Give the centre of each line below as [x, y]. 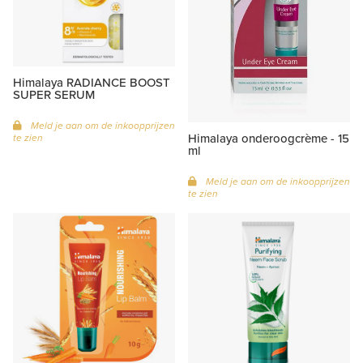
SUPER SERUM [54, 94]
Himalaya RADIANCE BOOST [92, 82]
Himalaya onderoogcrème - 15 [269, 138]
